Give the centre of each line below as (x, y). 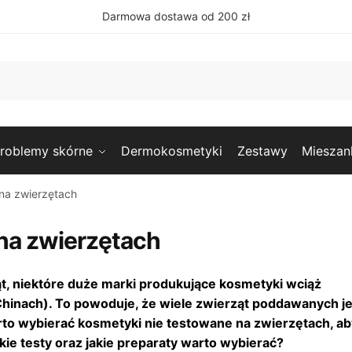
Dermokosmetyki (172, 151)
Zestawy (262, 151)
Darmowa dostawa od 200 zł (176, 16)
